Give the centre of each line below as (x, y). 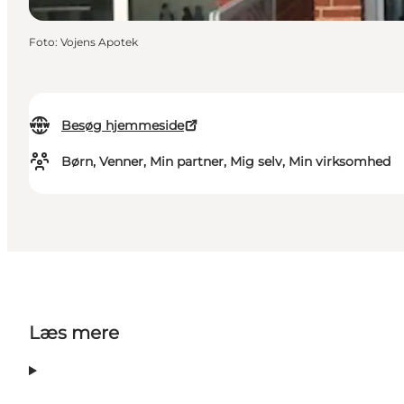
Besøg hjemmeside (123, 126)
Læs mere (74, 333)
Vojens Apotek (99, 42)
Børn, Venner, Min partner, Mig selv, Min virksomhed (226, 162)
